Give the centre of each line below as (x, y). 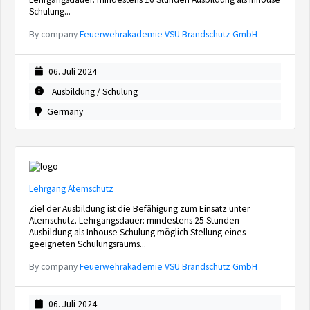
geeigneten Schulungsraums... (88, 244)
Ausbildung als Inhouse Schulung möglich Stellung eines (137, 232)
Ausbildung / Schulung (94, 92)
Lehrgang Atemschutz (71, 189)
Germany (65, 112)
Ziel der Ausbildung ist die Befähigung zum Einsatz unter (139, 209)
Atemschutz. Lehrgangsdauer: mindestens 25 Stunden (134, 220)
